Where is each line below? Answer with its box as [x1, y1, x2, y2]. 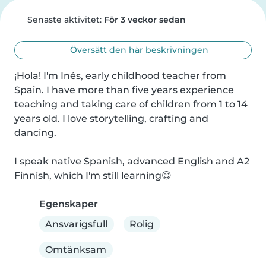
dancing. [14, 127, 56, 138]
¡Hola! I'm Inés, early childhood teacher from [14, 70, 226, 81]
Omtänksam [45, 243, 107, 255]
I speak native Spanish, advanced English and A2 [14, 156, 249, 167]
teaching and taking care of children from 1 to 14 [14, 99, 248, 110]
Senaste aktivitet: [24, 14, 104, 25]
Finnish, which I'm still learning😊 [14, 170, 172, 181]
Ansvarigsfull [45, 218, 108, 230]
